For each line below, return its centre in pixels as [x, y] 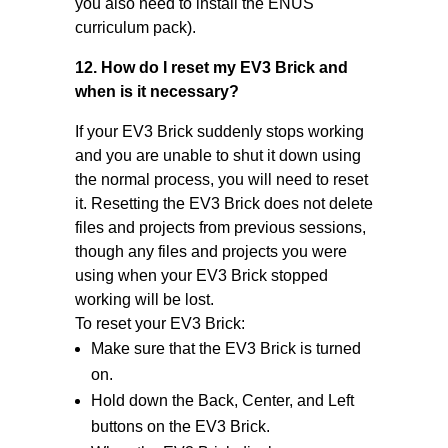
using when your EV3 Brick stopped [201, 275]
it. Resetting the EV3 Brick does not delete [223, 203]
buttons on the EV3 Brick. [180, 426]
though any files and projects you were [210, 251]
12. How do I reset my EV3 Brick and [211, 67]
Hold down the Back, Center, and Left [222, 400]
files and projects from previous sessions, [220, 227]
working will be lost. [144, 299]
